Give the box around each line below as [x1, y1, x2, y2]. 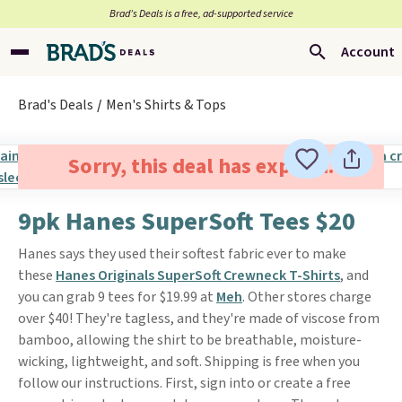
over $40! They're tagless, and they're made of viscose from [18, 309, 380, 328]
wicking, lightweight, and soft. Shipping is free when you [18, 352, 360, 371]
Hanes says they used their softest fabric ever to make [18, 244, 346, 264]
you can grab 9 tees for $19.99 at [18, 287, 216, 307]
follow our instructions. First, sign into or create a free [18, 373, 351, 393]
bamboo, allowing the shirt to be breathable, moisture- [18, 330, 362, 350]
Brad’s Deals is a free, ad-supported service [109, 6, 293, 22]
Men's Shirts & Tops [106, 95, 226, 115]
